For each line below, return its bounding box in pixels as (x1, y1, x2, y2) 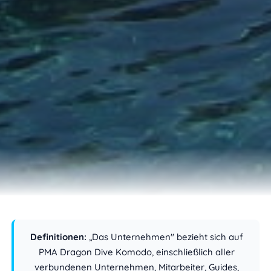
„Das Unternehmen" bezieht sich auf (87, 230, 243, 243)
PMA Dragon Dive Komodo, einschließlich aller (39, 246, 235, 258)
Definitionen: (30, 230, 87, 243)
